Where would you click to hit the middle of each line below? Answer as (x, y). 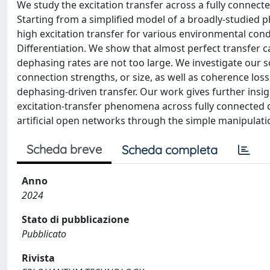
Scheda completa (170, 150)
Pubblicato (44, 234)
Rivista (38, 258)
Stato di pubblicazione (75, 219)
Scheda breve (64, 149)
